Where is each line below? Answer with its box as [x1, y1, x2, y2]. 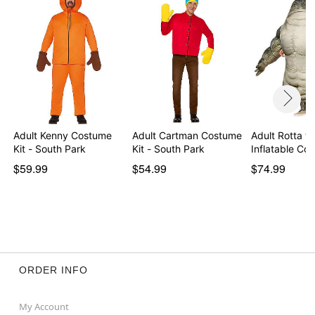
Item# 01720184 [12, 7, 95, 24]
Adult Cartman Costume [131, 129, 242, 141]
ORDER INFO [18, 264, 88, 276]
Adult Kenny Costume [13, 129, 112, 141]
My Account [18, 300, 69, 313]
